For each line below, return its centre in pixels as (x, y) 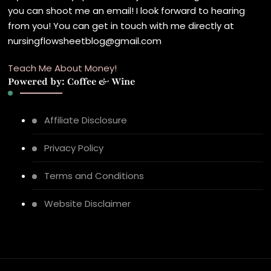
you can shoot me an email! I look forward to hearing (127, 11)
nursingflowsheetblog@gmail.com (85, 41)
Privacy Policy (74, 148)
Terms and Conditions (94, 176)
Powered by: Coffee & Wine (72, 82)
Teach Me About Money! (63, 68)
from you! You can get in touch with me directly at (121, 26)
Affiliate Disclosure (86, 120)
